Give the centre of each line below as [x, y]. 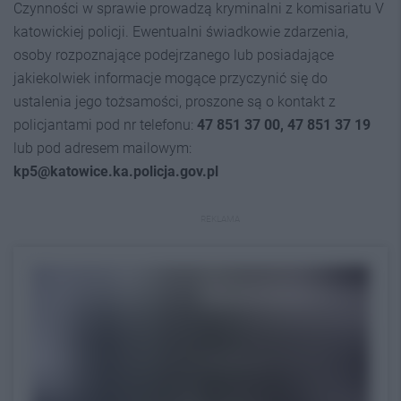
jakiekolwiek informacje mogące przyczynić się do [171, 78]
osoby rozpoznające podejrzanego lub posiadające [174, 55]
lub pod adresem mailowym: [102, 148]
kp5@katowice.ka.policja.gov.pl [116, 171]
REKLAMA [220, 219]
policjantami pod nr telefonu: [105, 125]
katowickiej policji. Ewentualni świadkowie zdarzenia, [181, 32]
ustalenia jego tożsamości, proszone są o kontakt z [175, 102]
